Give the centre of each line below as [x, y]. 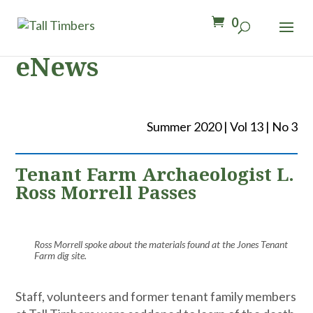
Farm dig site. [60, 255]
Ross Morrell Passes [106, 192]
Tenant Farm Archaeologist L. [155, 174]
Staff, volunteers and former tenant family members [156, 296]
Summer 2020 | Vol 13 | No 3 [222, 126]
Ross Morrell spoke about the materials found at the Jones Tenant [161, 244]
